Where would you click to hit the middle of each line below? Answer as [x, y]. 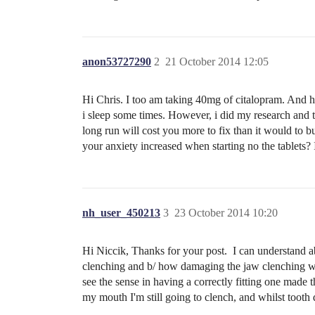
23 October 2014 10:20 [226, 213]
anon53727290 [117, 62]
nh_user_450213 [121, 213]
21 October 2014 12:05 [217, 62]
